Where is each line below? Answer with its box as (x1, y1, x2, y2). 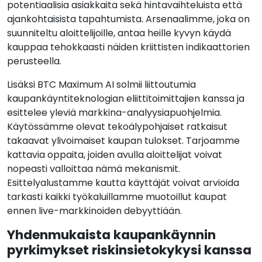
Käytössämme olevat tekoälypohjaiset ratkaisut (7, 120, 227, 134)
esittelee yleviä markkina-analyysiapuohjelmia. (7, 106, 222, 120)
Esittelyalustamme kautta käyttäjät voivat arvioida (7, 176, 239, 190)
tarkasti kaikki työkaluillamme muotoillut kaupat (7, 190, 227, 204)
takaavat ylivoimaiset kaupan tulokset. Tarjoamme (7, 134, 240, 148)
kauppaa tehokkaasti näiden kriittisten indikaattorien (7, 40, 250, 54)
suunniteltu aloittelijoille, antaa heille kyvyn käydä (7, 26, 231, 40)
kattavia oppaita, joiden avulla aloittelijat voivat (7, 148, 222, 162)
